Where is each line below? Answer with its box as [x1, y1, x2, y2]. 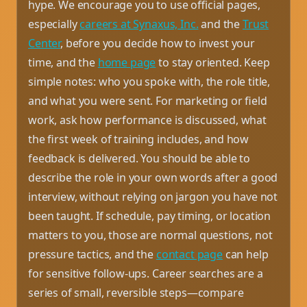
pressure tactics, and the [28, 246, 156, 262]
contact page [156, 246, 223, 262]
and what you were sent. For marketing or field [28, 93, 267, 108]
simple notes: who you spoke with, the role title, [28, 73, 271, 89]
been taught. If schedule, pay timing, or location [28, 208, 271, 223]
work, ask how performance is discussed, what [28, 112, 267, 127]
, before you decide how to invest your [60, 35, 255, 51]
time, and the [28, 54, 98, 70]
